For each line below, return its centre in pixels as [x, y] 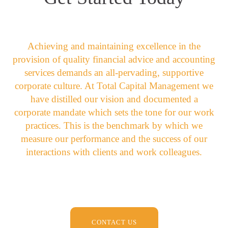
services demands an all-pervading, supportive [114, 72]
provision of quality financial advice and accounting [114, 59]
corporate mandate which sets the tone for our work [114, 112]
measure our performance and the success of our [114, 138]
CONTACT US [114, 222]
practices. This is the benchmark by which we [114, 125]
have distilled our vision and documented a [114, 99]
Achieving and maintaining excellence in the [114, 46]
